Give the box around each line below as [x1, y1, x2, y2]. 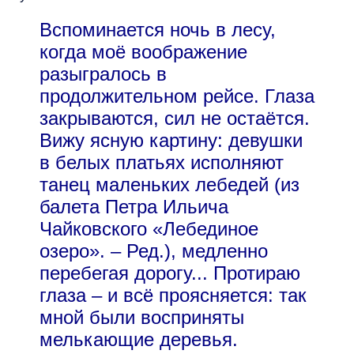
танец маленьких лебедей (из [40, 173, 299, 195]
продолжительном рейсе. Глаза [40, 85, 314, 107]
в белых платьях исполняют [40, 151, 284, 173]
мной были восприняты [40, 306, 244, 328]
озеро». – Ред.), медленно [40, 239, 268, 262]
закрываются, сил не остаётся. [40, 107, 310, 129]
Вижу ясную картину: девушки [40, 129, 303, 151]
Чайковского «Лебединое [40, 217, 258, 239]
